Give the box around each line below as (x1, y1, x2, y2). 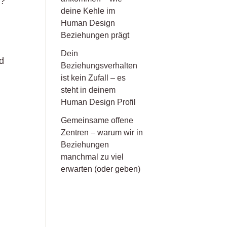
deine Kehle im (61, 6, 116, 15)
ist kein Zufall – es (61, 73, 126, 82)
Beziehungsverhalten (61, 61, 138, 70)
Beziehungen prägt (61, 30, 130, 40)
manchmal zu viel (61, 152, 124, 161)
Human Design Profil (61, 97, 136, 106)
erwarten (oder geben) (61, 164, 141, 173)
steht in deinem (61, 85, 116, 94)
